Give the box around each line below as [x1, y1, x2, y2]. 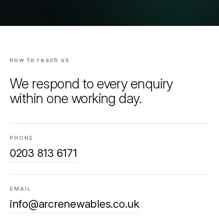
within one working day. [10, 90, 142, 107]
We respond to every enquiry [10, 75, 173, 92]
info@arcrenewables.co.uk [10, 197, 139, 210]
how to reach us [10, 56, 70, 64]
